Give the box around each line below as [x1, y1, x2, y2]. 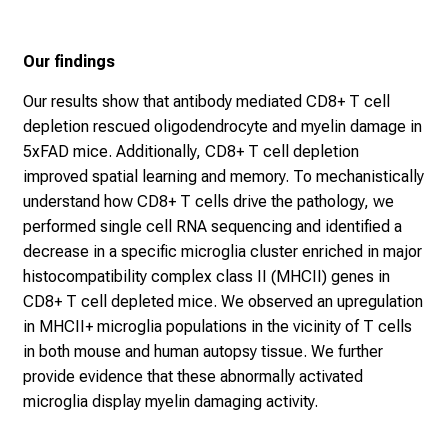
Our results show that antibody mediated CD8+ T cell [23, 91, 390, 111]
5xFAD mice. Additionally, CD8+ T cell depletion [23, 141, 359, 161]
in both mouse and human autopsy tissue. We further [23, 341, 383, 361]
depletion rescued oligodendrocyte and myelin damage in [23, 116, 422, 136]
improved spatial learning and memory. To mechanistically [23, 166, 424, 186]
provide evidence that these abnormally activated [23, 366, 363, 386]
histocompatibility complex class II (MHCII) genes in [23, 266, 390, 286]
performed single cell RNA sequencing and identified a [23, 216, 402, 236]
